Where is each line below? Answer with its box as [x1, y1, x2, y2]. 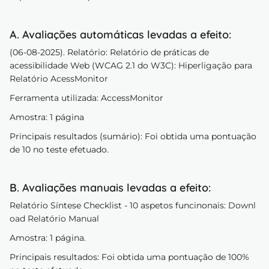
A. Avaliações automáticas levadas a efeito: [10, 28, 231, 41]
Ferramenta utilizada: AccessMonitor [10, 92, 163, 103]
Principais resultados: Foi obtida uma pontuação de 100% [10, 252, 249, 262]
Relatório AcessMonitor [10, 73, 108, 84]
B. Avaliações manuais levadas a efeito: [10, 181, 211, 195]
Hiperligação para [178, 60, 252, 71]
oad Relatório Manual [10, 213, 99, 224]
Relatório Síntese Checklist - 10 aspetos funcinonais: [10, 200, 228, 211]
